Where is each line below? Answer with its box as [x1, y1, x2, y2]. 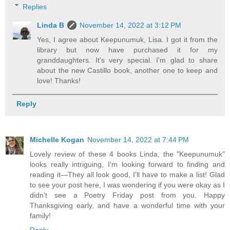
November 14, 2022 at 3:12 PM [80, 21, 182, 29]
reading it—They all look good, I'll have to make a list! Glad [30, 170, 225, 179]
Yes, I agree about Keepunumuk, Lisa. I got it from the [37, 35, 218, 44]
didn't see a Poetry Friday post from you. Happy [30, 190, 225, 199]
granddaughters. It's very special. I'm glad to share [37, 55, 218, 64]
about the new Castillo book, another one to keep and [37, 66, 218, 74]
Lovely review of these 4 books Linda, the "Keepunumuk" [30, 149, 225, 158]
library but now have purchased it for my [37, 45, 218, 54]
